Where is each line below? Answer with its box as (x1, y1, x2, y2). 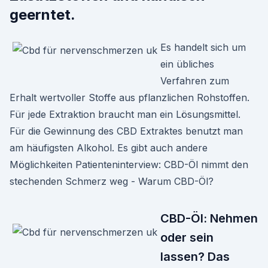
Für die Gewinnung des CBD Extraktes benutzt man (10, 125, 243, 137)
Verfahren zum (160, 75, 229, 87)
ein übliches (160, 58, 214, 70)
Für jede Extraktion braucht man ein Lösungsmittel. (10, 108, 240, 120)
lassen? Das (160, 249, 230, 264)
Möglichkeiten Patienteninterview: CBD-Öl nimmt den (10, 159, 248, 170)
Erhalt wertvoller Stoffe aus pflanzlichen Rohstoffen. (10, 92, 249, 103)
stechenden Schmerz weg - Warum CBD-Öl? (10, 175, 214, 187)
